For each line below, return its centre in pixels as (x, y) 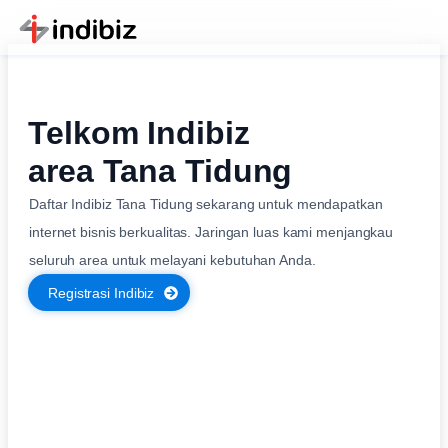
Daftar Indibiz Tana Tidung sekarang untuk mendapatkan (206, 204)
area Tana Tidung (160, 171)
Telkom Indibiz (139, 133)
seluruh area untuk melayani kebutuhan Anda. (172, 260)
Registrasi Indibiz (101, 293)
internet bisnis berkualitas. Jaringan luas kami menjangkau (211, 232)
